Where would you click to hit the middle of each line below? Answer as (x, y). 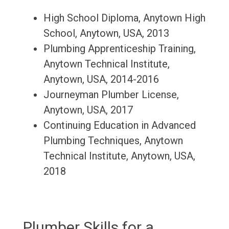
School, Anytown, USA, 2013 (106, 33)
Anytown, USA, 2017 (88, 110)
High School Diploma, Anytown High (124, 18)
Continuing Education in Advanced (119, 125)
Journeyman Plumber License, (111, 95)
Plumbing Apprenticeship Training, (119, 49)
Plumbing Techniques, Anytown (113, 141)
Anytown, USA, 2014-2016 (101, 79)
